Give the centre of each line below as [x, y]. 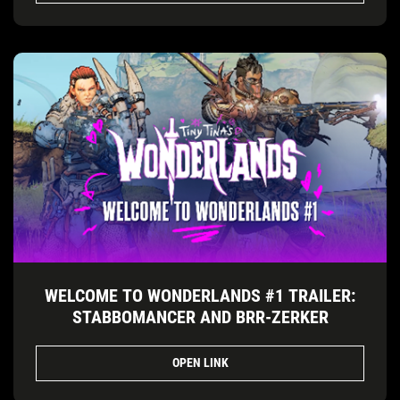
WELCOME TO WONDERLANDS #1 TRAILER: [200, 295]
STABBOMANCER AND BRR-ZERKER [200, 317]
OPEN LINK [200, 363]
